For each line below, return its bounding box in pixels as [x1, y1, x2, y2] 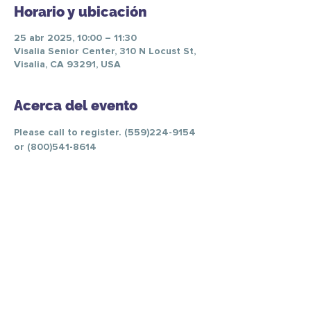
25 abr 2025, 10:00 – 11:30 [14, 33, 137, 43]
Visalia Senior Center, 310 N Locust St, [14, 47, 196, 56]
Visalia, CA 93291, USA [14, 60, 121, 69]
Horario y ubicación [14, 3, 146, 20]
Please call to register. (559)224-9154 [14, 128, 199, 137]
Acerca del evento [14, 97, 137, 114]
